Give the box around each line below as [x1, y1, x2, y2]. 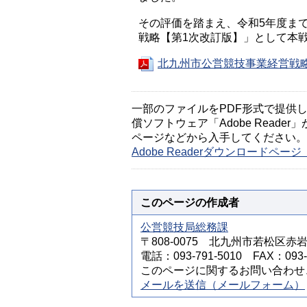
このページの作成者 [140, 197, 239, 208]
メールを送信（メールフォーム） [140, 279, 305, 291]
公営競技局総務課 [140, 221, 228, 233]
